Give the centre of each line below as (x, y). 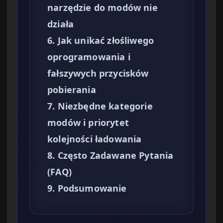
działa (61, 24)
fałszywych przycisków (98, 73)
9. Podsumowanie (87, 188)
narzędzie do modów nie (103, 8)
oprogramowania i (89, 57)
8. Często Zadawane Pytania (111, 156)
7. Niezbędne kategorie (100, 106)
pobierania (72, 90)
